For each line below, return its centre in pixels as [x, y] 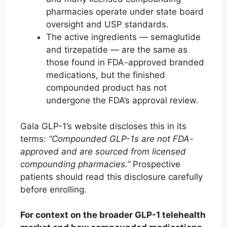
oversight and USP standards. [107, 25]
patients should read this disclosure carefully [111, 177]
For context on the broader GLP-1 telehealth [113, 215]
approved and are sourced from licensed [103, 151]
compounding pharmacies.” [75, 164]
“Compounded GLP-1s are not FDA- [121, 139]
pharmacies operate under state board [125, 12]
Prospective [155, 164]
